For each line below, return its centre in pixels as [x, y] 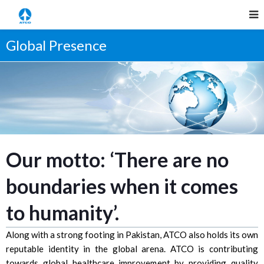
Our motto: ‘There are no [117, 159]
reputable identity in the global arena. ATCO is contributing [132, 248]
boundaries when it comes [122, 186]
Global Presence [56, 45]
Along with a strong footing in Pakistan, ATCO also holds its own [132, 234]
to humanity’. [62, 212]
